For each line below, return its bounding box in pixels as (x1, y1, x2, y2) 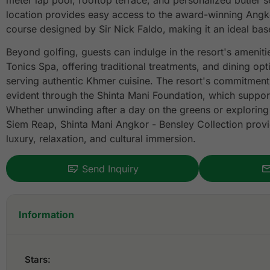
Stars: (25, 254, 51, 266)
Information (19, 209, 74, 221)
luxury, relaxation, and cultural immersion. (6, 133, 196, 145)
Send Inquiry (81, 163, 139, 175)
